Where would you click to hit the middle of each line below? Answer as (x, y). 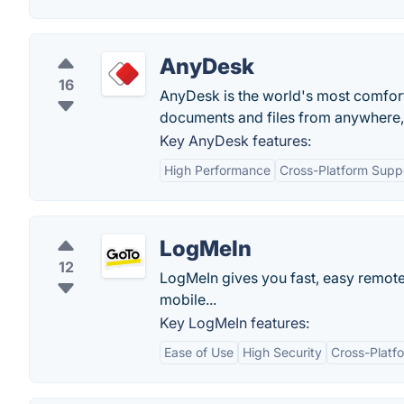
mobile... (188, 299)
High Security (282, 352)
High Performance (217, 170)
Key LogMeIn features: (234, 323)
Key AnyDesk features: (235, 141)
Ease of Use (199, 352)
